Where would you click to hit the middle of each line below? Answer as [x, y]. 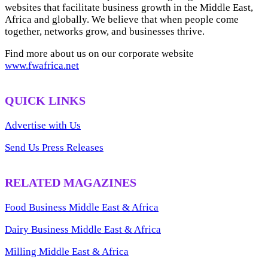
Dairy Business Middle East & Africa [83, 229]
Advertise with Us [43, 125]
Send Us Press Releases [54, 147]
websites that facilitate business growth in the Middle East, [129, 8]
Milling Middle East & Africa [67, 251]
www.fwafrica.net [42, 66]
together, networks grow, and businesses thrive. [105, 32]
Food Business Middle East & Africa [82, 207]
